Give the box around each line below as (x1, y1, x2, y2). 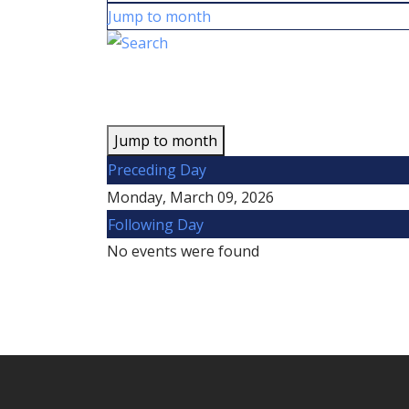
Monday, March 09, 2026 (107, 186, 274, 207)
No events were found (107, 240, 259, 261)
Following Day (108, 214, 204, 235)
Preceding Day (108, 159, 206, 180)
